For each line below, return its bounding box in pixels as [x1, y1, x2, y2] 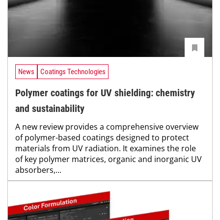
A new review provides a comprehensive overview [15, 121, 198, 132]
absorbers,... [15, 164, 61, 175]
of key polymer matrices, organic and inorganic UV [15, 153, 202, 165]
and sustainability [15, 102, 84, 114]
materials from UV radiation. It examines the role [15, 142, 196, 154]
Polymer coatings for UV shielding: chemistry [15, 86, 195, 99]
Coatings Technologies [40, 67, 106, 77]
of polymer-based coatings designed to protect [15, 132, 189, 143]
